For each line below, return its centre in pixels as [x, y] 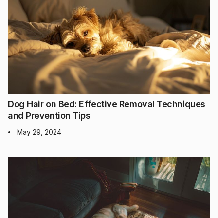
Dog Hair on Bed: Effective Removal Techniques [107, 104]
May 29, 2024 [39, 132]
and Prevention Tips [49, 115]
